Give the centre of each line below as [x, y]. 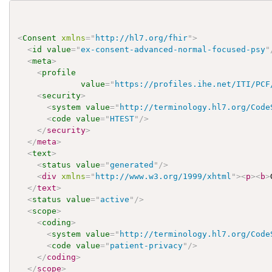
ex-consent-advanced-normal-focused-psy [173, 49]
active [115, 199]
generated [132, 165]
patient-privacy [147, 245]
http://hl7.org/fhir [142, 38]
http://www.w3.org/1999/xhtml [164, 176]
